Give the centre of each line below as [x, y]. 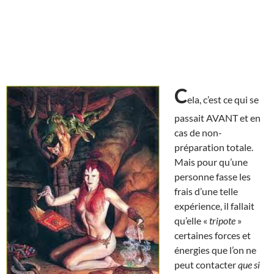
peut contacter [206, 264]
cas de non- [198, 132]
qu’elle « [192, 220]
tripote [222, 220]
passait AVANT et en [217, 117]
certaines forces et [213, 235]
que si [249, 264]
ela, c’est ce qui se [223, 99]
